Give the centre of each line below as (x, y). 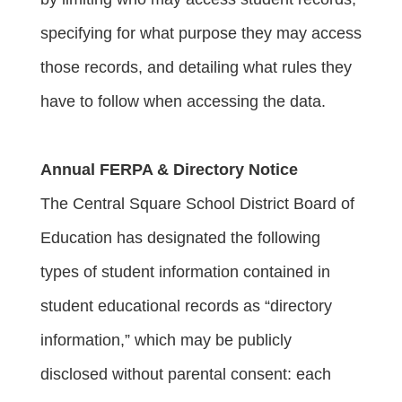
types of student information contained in (185, 271)
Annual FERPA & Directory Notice (169, 169)
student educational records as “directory (186, 306)
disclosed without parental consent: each (186, 374)
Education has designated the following (180, 237)
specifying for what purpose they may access (201, 33)
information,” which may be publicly (166, 340)
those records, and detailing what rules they (196, 67)
